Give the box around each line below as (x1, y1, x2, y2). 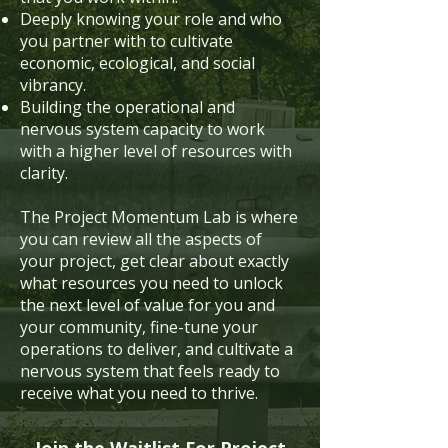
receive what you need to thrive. (20, 382, 258, 404)
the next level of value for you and (20, 294, 275, 316)
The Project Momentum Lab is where (20, 206, 298, 228)
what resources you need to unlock (20, 272, 283, 294)
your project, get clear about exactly (20, 250, 289, 272)
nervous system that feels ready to (20, 360, 280, 382)
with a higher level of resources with (20, 140, 292, 162)
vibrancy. (20, 74, 86, 96)
